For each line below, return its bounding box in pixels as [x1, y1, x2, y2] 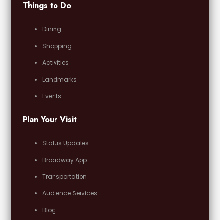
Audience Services [42, 189, 98, 197]
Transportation [42, 172, 87, 181]
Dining [42, 25, 62, 33]
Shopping [42, 41, 72, 50]
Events [42, 91, 62, 100]
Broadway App [42, 155, 87, 164]
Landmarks [42, 75, 77, 83]
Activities [42, 58, 69, 67]
